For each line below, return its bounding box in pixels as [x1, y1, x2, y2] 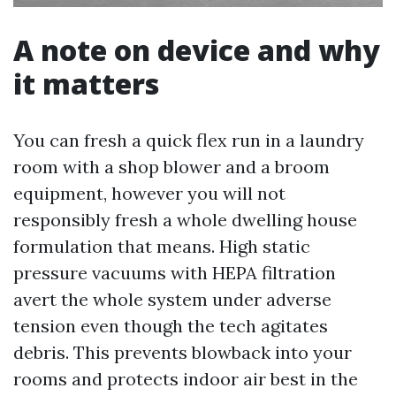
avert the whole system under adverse [13, 288, 331, 310]
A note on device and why [13, 31, 380, 69]
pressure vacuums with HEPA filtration [13, 262, 336, 284]
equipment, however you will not [13, 182, 286, 204]
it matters [13, 65, 159, 103]
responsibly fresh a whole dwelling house [13, 209, 357, 231]
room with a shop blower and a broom [13, 156, 330, 178]
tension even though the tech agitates [13, 315, 328, 337]
